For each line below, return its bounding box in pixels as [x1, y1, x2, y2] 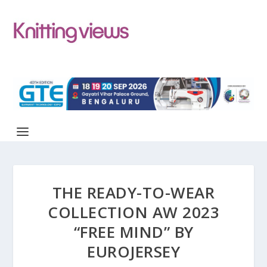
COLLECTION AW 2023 [48, 201, 219, 223]
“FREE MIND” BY [73, 221, 194, 243]
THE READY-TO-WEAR [52, 181, 215, 203]
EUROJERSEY [87, 240, 180, 262]
